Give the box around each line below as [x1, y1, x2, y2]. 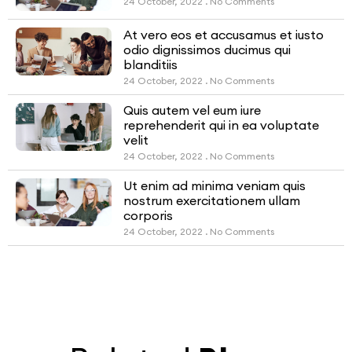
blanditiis [123, 57, 178, 73]
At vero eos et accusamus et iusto [123, 27, 324, 43]
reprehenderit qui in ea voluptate [123, 117, 320, 134]
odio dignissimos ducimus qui [123, 42, 291, 58]
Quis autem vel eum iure [123, 102, 262, 119]
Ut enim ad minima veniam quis [123, 178, 306, 194]
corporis [123, 207, 174, 224]
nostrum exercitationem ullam [123, 192, 301, 209]
